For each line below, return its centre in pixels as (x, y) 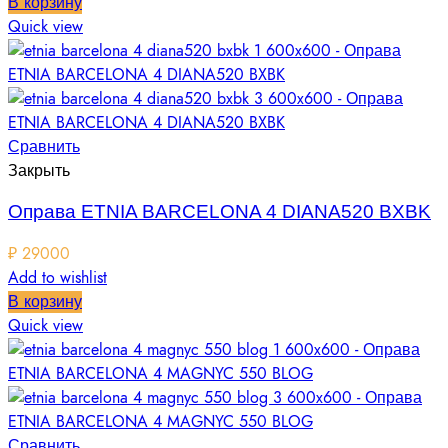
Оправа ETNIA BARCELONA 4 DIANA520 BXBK (219, 212)
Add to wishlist (57, 278)
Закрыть (39, 170)
